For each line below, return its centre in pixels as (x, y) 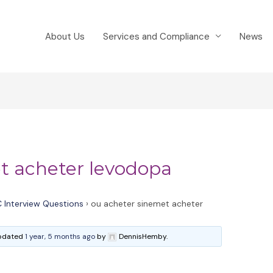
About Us (65, 36)
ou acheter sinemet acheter (147, 204)
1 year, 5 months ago (60, 237)
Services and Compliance (156, 36)
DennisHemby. (144, 237)
